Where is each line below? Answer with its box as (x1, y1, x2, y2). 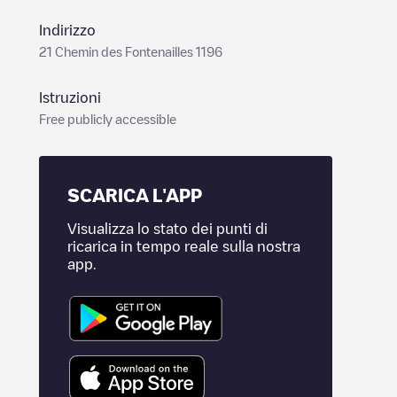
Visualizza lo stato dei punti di (67, 222, 268, 236)
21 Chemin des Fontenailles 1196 (39, 45, 222, 58)
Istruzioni (39, 90, 101, 105)
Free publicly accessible (39, 113, 176, 125)
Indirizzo (39, 23, 96, 37)
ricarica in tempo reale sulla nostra (67, 239, 300, 253)
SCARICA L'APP (67, 186, 202, 204)
